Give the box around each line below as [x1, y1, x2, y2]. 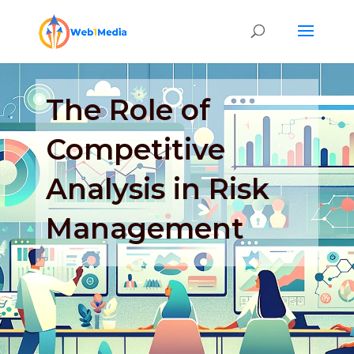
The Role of [46, 92, 211, 127]
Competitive [46, 131, 226, 167]
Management [46, 210, 245, 246]
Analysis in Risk [46, 171, 270, 206]
